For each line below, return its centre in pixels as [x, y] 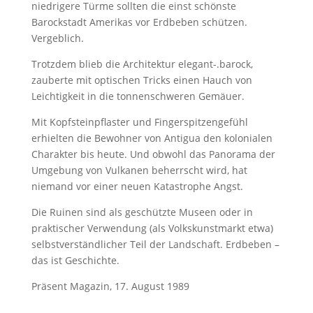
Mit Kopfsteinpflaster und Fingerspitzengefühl [139, 122]
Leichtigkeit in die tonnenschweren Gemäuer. [138, 96]
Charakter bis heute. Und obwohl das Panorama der [153, 154]
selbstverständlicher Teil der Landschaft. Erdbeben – [155, 244]
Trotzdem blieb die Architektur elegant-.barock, [142, 64]
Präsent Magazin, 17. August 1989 [110, 286]
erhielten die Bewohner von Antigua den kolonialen [152, 138]
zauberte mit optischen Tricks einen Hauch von [141, 80]
